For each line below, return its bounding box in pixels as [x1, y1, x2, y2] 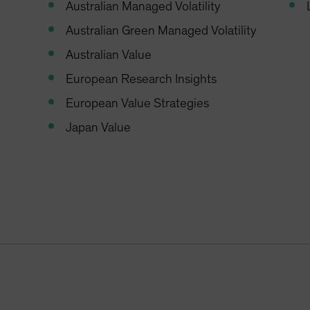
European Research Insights [66, 73, 217, 86]
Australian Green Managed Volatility [66, 24, 257, 38]
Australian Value [66, 48, 152, 62]
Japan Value [66, 121, 131, 135]
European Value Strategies [66, 97, 210, 111]
